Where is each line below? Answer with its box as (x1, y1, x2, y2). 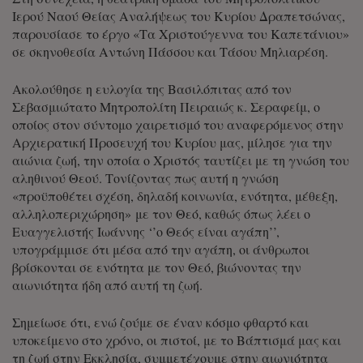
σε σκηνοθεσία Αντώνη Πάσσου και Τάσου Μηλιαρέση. (12, 42, 328, 60)
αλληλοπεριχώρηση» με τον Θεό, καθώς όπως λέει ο (12, 204, 310, 222)
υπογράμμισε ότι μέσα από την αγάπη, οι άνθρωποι (12, 240, 310, 258)
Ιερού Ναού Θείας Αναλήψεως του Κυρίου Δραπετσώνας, (12, 6, 345, 24)
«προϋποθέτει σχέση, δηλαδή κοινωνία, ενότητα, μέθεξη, (12, 186, 338, 204)
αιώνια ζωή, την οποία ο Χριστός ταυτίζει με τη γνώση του (12, 151, 349, 169)
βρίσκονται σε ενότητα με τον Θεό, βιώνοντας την (12, 258, 301, 275)
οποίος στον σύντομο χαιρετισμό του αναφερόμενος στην (12, 115, 344, 133)
